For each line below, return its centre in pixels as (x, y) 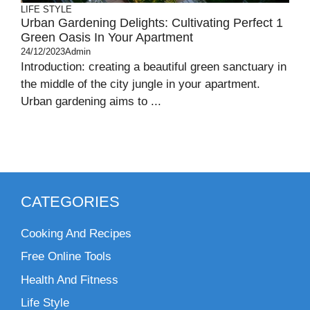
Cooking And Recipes (76, 233)
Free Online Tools (66, 257)
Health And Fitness (70, 280)
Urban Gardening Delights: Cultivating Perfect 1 (152, 22)
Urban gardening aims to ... (91, 101)
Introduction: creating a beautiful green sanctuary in (154, 66)
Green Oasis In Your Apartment (107, 37)
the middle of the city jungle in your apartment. (140, 84)
